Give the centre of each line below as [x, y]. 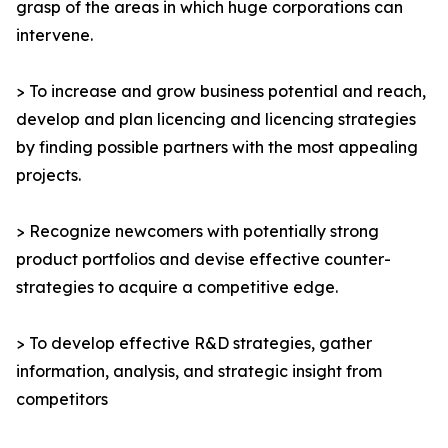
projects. [48, 175]
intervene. [54, 35]
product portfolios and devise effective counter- [203, 259]
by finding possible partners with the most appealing [217, 147]
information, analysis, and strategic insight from [199, 371]
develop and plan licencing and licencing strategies [216, 119]
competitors [62, 399]
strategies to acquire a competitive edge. [177, 287]
